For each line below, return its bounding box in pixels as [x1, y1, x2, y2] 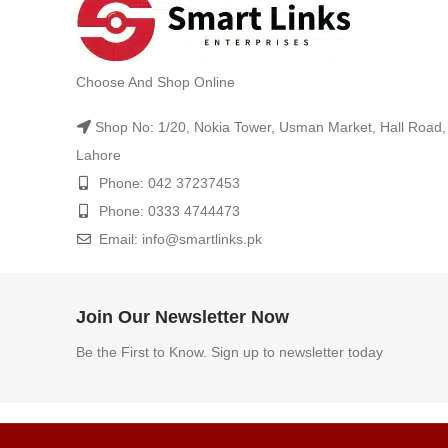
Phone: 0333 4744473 [95, 203, 240, 219]
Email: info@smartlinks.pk [95, 231, 262, 247]
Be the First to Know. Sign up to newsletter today [76, 344, 383, 360]
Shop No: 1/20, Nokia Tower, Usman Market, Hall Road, [95, 119, 446, 135]
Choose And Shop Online [76, 74, 235, 90]
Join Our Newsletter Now [76, 307, 289, 327]
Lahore [76, 147, 121, 163]
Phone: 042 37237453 [95, 175, 240, 191]
